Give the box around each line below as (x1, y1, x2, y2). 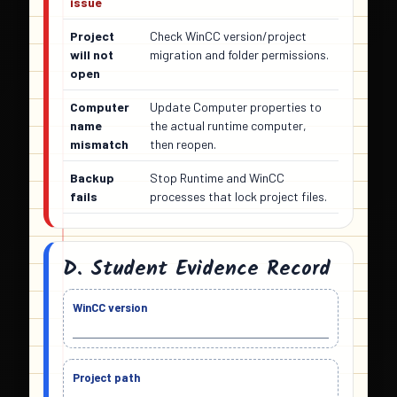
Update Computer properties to (150, 99, 322, 115)
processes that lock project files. (150, 189, 327, 205)
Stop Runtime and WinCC (150, 170, 284, 186)
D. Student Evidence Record (63, 253, 331, 286)
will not (70, 47, 113, 63)
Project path (73, 370, 140, 385)
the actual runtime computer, (150, 118, 307, 134)
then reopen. (150, 136, 216, 152)
